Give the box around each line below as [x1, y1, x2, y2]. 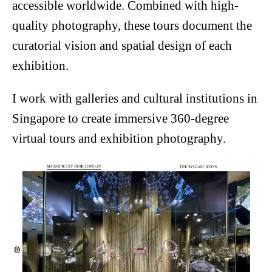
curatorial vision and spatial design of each [12, 38, 232, 53]
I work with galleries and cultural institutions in [12, 91, 257, 106]
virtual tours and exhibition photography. [12, 131, 226, 146]
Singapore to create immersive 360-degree [12, 111, 229, 126]
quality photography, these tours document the [12, 18, 252, 33]
